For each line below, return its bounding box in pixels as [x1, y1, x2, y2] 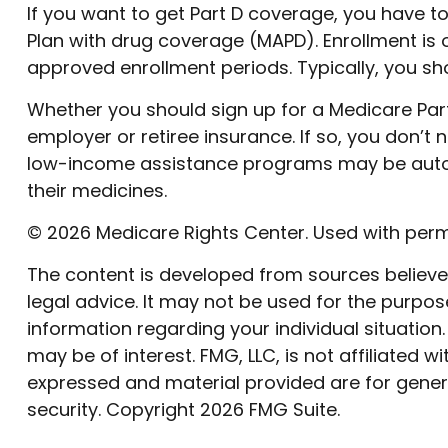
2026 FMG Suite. [199, 396, 340, 422]
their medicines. [26, 177, 167, 203]
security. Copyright [26, 396, 200, 422]
